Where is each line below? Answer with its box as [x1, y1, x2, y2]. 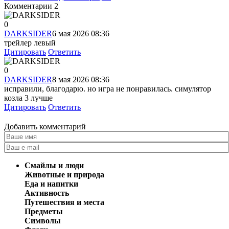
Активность [25, 188, 69, 197]
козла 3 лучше [4, 93, 53, 102]
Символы [25, 216, 61, 225]
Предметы [25, 207, 63, 216]
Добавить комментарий [4, 122, 86, 131]
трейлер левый [4, 38, 56, 47]
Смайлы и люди [25, 161, 84, 170]
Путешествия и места [25, 197, 104, 207]
